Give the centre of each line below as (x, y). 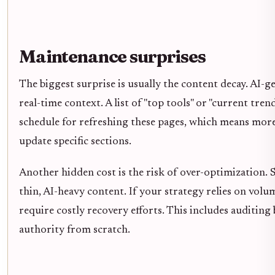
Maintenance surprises (112, 56)
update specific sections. (75, 141)
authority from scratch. (75, 230)
